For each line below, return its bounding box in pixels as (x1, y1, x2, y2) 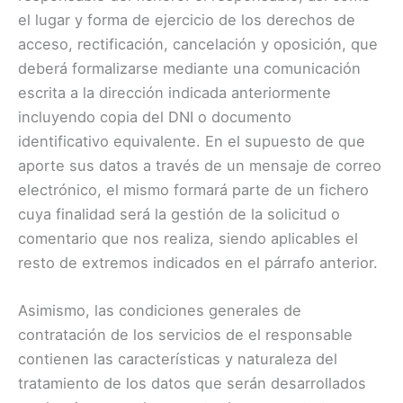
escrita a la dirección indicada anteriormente (18, 83, 331, 102)
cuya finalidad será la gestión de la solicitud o (18, 204, 340, 223)
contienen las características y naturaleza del (18, 349, 337, 368)
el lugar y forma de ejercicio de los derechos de (18, 10, 355, 29)
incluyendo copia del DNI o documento (18, 107, 291, 126)
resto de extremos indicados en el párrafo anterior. (18, 253, 378, 272)
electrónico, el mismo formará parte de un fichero (18, 180, 369, 199)
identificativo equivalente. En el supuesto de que (18, 131, 365, 150)
